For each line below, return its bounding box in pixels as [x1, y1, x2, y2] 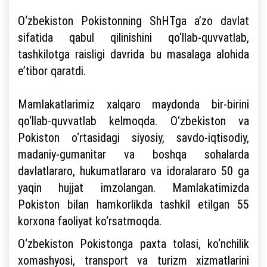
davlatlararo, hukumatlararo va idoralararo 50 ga [18, 163, 249, 178]
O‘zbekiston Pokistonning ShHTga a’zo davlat [18, 13, 249, 28]
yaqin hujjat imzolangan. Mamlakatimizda [18, 179, 249, 195]
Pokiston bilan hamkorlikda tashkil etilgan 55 [18, 196, 249, 212]
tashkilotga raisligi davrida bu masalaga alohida [18, 46, 249, 61]
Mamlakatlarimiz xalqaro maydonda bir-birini [18, 96, 249, 111]
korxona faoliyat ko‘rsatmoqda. [18, 213, 162, 228]
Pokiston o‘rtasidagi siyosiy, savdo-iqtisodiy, [18, 129, 249, 145]
